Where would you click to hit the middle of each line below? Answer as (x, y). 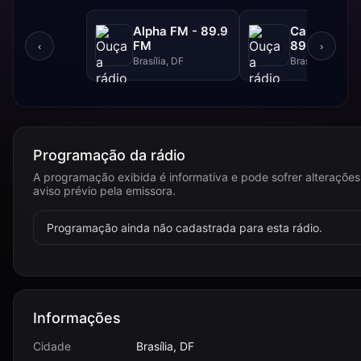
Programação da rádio (109, 155)
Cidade (52, 346)
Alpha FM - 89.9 (180, 31)
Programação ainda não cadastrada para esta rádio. (185, 228)
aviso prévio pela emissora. (104, 191)
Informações (77, 318)
